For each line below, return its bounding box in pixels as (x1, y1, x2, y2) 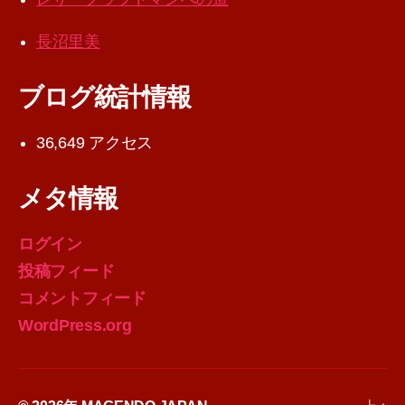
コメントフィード (18, 289, 146, 308)
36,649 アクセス (36, 134, 154, 153)
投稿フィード (18, 262, 115, 281)
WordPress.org (18, 316, 132, 335)
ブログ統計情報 (18, 83, 191, 112)
